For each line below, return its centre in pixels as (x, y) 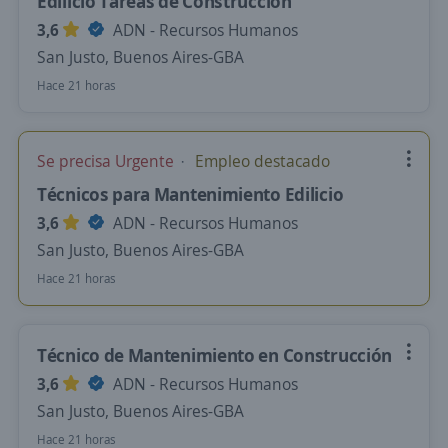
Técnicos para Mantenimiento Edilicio (190, 194)
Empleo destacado (260, 161)
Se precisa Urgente (107, 161)
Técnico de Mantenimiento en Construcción (214, 355)
